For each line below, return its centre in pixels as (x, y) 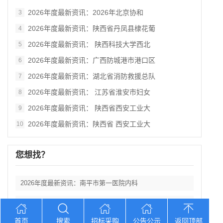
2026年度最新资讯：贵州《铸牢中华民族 (79, 203)
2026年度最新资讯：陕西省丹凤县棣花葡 (92, 28)
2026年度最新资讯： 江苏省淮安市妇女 (89, 92)
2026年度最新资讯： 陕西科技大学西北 (89, 44)
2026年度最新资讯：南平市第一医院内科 (79, 183)
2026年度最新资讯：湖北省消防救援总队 (92, 76)
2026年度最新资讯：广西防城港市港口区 (92, 60)
